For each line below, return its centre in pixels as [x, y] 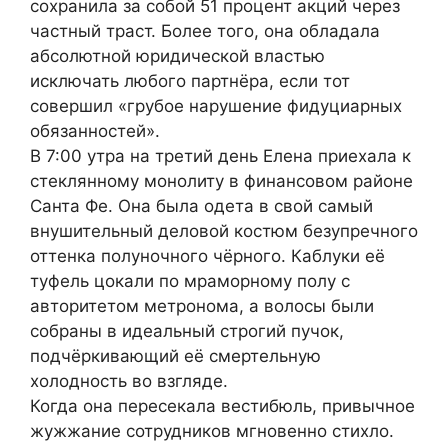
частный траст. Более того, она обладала [205, 30]
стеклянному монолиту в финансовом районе [221, 180]
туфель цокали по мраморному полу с [190, 280]
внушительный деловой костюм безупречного [224, 230]
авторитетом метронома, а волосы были [202, 305]
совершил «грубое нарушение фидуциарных [216, 105]
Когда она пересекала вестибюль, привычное [222, 405]
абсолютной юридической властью [177, 55]
